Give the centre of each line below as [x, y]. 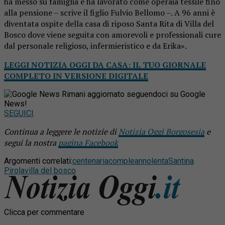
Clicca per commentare [44, 212]
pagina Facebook [88, 142]
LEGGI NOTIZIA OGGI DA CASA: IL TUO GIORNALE [105, 65]
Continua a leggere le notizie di [61, 131]
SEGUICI [19, 113]
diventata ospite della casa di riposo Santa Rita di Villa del [109, 23]
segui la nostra [31, 142]
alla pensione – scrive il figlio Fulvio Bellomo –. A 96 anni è [109, 12]
